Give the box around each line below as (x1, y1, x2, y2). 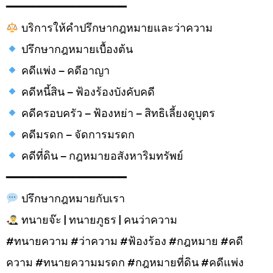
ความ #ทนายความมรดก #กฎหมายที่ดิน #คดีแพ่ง (6, 253, 244, 271)
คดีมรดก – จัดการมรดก (18, 126, 135, 143)
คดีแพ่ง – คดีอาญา (18, 62, 110, 79)
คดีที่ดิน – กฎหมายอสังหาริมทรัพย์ (18, 147, 183, 164)
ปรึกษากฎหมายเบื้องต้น (18, 40, 133, 57)
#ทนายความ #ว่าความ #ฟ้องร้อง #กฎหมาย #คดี (6, 232, 243, 249)
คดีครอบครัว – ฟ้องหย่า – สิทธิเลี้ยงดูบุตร (18, 104, 215, 121)
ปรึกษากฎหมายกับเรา (18, 190, 125, 207)
